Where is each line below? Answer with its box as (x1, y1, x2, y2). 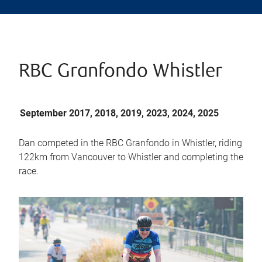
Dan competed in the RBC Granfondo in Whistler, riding (19, 137, 242, 149)
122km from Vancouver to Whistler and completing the (19, 151, 243, 163)
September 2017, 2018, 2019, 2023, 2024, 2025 (20, 108, 219, 119)
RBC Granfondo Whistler (19, 63, 222, 82)
